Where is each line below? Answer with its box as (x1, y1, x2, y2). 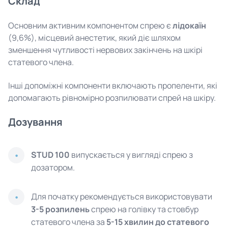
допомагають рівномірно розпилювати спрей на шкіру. (8, 92, 216, 103)
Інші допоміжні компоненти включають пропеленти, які (8, 80, 217, 91)
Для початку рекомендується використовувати (31, 191, 212, 202)
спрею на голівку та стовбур (90, 204, 198, 215)
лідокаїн (173, 20, 206, 31)
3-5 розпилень (31, 204, 90, 215)
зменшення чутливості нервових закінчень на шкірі (8, 44, 203, 55)
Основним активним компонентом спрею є (8, 20, 173, 31)
